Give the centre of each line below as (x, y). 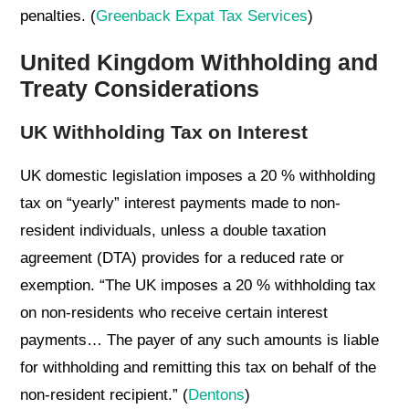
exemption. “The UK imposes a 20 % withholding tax (199, 286)
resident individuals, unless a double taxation (173, 231)
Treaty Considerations (140, 89)
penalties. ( (58, 16)
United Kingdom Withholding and (199, 63)
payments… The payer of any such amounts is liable (200, 341)
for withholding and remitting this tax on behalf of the (199, 368)
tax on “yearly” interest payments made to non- (181, 204)
